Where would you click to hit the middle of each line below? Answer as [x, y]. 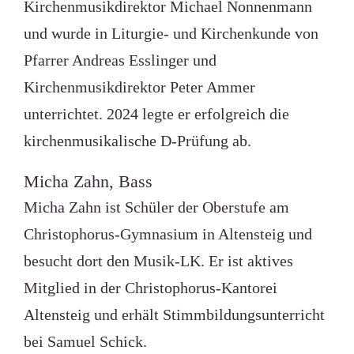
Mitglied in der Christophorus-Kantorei [150, 288]
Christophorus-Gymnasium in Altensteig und [168, 234]
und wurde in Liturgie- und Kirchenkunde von [171, 33]
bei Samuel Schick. [85, 341]
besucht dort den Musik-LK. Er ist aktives [158, 261]
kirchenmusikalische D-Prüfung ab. [137, 141]
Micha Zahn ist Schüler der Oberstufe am [156, 207]
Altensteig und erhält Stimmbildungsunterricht [174, 314]
